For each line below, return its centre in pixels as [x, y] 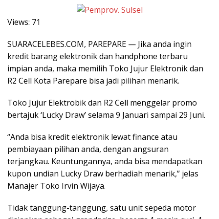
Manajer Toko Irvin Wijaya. [56, 186]
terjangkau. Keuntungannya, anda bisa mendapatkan [105, 162]
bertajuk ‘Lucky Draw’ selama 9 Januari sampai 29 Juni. [106, 115]
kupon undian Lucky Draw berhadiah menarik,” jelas [103, 174]
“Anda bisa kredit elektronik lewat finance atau [92, 137]
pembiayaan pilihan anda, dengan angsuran [88, 149]
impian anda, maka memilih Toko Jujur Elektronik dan [105, 69]
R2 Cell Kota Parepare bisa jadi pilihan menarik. [93, 81]
